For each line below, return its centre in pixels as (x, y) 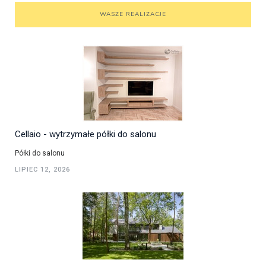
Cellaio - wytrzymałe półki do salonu (85, 134)
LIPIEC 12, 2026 (42, 169)
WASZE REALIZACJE (133, 14)
